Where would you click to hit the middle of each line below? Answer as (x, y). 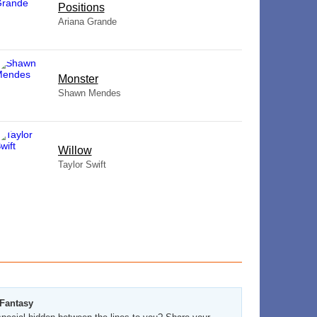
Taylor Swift (82, 165)
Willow (75, 150)
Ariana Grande (87, 22)
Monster (78, 79)
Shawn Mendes (89, 93)
